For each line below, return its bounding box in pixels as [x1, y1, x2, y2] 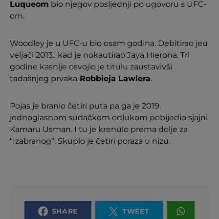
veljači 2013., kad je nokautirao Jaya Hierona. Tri [10, 50, 190, 60]
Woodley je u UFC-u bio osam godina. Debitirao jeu [10, 38, 208, 48]
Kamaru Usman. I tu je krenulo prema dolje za [10, 124, 188, 134]
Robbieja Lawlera [77, 73, 151, 83]
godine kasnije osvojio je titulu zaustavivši [10, 62, 172, 71]
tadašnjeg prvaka [10, 73, 77, 83]
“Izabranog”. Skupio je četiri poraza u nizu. [10, 136, 170, 146]
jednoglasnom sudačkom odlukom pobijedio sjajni [10, 112, 208, 122]
